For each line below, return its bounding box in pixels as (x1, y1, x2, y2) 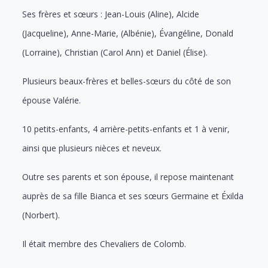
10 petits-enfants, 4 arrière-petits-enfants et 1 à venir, (22, 123, 230, 135)
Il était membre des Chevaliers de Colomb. (22, 237, 187, 249)
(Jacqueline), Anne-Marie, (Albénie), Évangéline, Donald (22, 27, 234, 39)
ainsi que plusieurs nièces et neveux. (22, 142, 162, 154)
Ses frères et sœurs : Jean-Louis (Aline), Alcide (22, 8, 200, 20)
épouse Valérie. (22, 94, 81, 106)
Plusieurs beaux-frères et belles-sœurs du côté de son (22, 75, 232, 87)
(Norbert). (22, 209, 60, 221)
